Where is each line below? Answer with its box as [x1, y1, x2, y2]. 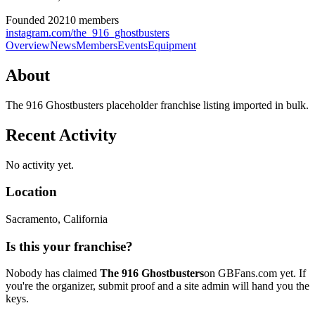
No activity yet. [6, 158, 74, 171]
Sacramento [6, 212, 58, 225]
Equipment [148, 39, 196, 51]
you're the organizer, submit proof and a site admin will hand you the [6, 280, 309, 292]
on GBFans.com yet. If [204, 267, 306, 280]
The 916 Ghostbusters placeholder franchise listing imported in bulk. [6, 98, 309, 111]
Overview [6, 39, 50, 51]
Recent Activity [6, 125, 117, 144]
